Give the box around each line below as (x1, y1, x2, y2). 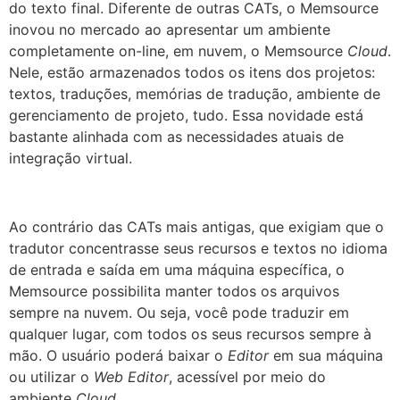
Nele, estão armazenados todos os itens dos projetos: (9, 63, 375, 82)
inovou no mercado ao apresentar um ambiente (9, 21, 330, 39)
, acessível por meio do (169, 367, 326, 386)
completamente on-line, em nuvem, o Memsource (9, 42, 347, 61)
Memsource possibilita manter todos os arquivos (9, 281, 339, 300)
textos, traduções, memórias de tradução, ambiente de (9, 85, 380, 104)
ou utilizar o (9, 367, 94, 386)
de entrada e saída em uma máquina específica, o (9, 260, 345, 279)
